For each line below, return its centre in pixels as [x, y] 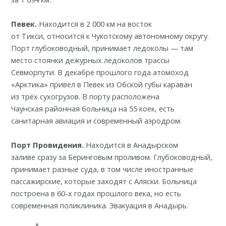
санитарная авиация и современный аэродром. [97, 120]
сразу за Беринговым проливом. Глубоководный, [124, 157]
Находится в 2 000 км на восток [95, 23]
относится [66, 36]
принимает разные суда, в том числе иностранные [102, 169]
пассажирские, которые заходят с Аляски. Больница [104, 181]
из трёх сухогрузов [45, 96]
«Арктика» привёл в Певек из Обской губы [88, 84]
